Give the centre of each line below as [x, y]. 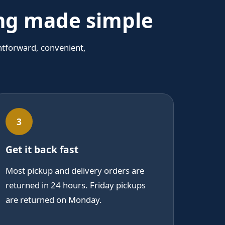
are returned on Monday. [54, 200]
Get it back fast [42, 150]
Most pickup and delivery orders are [75, 171]
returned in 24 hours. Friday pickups [76, 185]
